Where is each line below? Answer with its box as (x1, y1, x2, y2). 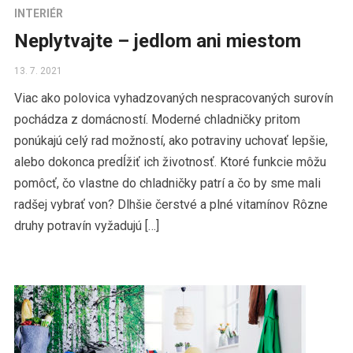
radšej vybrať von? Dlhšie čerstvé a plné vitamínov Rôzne (13, 197, 328, 213)
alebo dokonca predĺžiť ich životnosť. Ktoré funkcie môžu (13, 154, 326, 170)
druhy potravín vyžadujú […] (13, 218, 159, 234)
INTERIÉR (13, 7, 63, 20)
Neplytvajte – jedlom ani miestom (13, 30, 301, 53)
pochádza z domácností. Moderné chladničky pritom (13, 112, 300, 128)
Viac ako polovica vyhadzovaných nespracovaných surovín (13, 91, 333, 106)
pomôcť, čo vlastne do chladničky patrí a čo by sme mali (13, 176, 321, 191)
